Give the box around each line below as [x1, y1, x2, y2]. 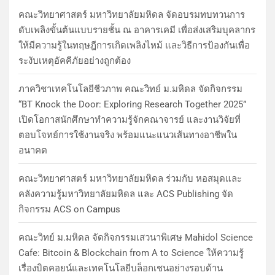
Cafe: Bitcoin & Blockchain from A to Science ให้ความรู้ [18, 247, 244, 258]
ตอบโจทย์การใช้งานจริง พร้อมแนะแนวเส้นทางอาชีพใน [18, 129, 237, 141]
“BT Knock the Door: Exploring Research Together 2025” [18, 98, 246, 110]
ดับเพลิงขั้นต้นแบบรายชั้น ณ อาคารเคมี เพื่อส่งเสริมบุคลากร [18, 24, 255, 36]
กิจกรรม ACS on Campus [18, 203, 120, 215]
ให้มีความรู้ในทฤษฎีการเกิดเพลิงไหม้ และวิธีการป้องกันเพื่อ [18, 39, 250, 51]
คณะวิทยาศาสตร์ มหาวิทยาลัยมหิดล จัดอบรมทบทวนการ [18, 9, 245, 20]
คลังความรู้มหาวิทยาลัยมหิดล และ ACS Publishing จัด [18, 188, 233, 199]
